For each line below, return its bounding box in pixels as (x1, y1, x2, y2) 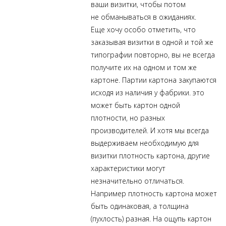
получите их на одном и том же (91, 63, 197, 72)
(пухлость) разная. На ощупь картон (91, 214, 211, 223)
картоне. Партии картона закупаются (91, 75, 216, 85)
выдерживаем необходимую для (91, 138, 199, 148)
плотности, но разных (91, 113, 165, 123)
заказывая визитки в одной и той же (91, 37, 213, 47)
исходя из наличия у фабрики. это (91, 88, 204, 97)
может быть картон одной (91, 100, 180, 110)
